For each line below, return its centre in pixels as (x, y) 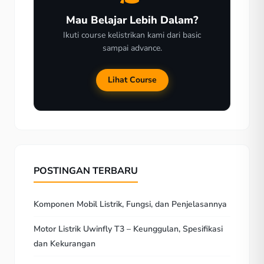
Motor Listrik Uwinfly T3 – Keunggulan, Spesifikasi (128, 229)
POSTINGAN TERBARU (86, 171)
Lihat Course (132, 80)
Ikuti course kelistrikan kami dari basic (132, 35)
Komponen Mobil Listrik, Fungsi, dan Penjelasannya (130, 204)
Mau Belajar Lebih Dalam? (132, 20)
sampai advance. (132, 48)
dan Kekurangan (65, 243)
